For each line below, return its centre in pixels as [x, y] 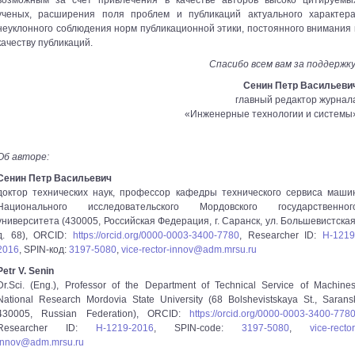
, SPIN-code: [198, 328]
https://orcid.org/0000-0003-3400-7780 [156, 235]
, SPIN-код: [44, 250]
